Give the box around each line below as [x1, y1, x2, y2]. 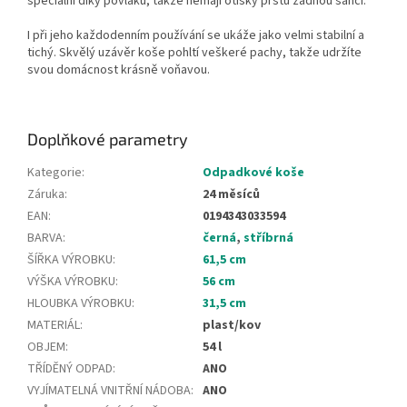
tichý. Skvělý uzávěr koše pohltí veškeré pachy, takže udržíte [27, 43, 362, 62]
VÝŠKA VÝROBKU [27, 272, 115, 291]
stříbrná [243, 228, 293, 247]
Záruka [27, 184, 65, 203]
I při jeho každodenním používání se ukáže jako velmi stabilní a [27, 25, 364, 45]
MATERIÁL [27, 315, 80, 334]
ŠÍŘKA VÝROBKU [27, 250, 113, 269]
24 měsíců [203, 184, 260, 203]
